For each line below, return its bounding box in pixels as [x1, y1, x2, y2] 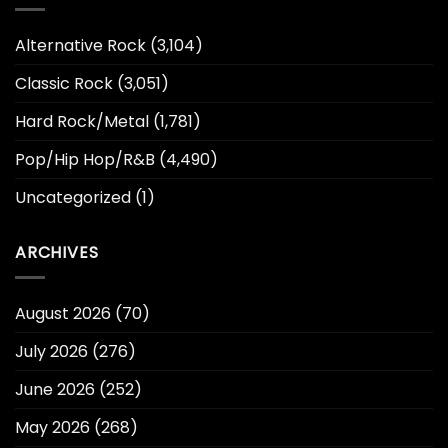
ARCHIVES [15, 241, 99, 265]
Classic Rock [15, 72, 113, 96]
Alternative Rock [15, 34, 146, 58]
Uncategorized [15, 186, 131, 210]
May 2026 [15, 415, 90, 439]
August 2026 [15, 301, 111, 325]
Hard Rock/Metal [15, 110, 149, 134]
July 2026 [15, 339, 88, 363]
